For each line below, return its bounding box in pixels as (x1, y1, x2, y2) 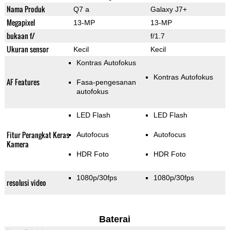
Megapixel (6, 17, 35, 28)
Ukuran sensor (6, 44, 49, 55)
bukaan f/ (6, 30, 35, 42)
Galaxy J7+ (150, 5, 187, 14)
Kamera (6, 139, 29, 150)
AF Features (6, 76, 40, 88)
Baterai (99, 214, 131, 225)
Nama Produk (6, 4, 45, 15)
